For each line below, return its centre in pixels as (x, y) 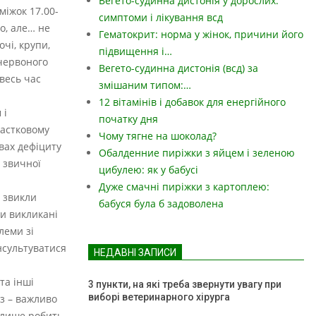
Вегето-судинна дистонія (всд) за (178, 68)
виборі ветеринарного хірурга (160, 297)
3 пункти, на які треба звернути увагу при (185, 284)
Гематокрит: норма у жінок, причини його (201, 34)
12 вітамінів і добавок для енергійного (192, 102)
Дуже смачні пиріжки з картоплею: (184, 187)
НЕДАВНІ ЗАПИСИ (135, 253)
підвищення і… (135, 51)
